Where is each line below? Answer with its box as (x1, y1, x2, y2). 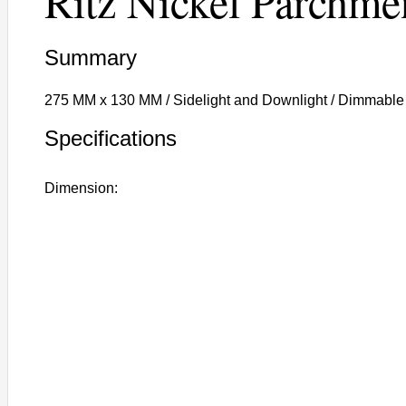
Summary (44, 44, 137, 70)
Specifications (44, 125, 177, 150)
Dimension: (44, 179, 118, 196)
